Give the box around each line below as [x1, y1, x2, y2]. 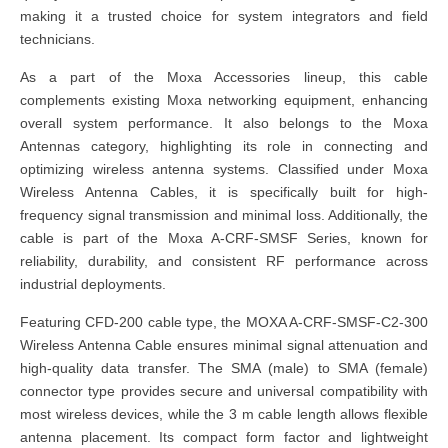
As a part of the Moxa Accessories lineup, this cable [20, 69, 428, 85]
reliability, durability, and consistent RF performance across [20, 253, 428, 269]
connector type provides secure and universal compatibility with [20, 383, 428, 399]
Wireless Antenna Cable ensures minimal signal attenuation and [20, 337, 428, 353]
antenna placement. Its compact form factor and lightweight [20, 429, 428, 445]
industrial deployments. [20, 276, 166, 292]
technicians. [20, 31, 95, 47]
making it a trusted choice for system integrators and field [20, 8, 428, 24]
